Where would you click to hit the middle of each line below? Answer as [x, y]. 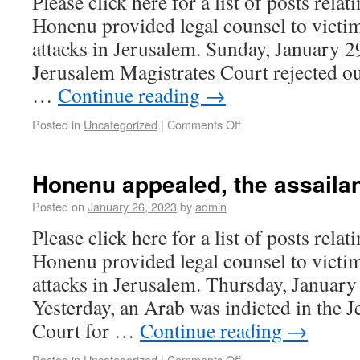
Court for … [86, 330]
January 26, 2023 [132, 206]
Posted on [58, 206]
